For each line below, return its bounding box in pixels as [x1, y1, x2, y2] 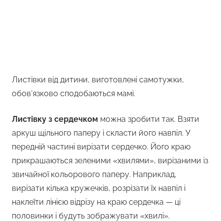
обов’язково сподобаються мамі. [12, 89, 135, 99]
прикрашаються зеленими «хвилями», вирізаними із [12, 156, 208, 166]
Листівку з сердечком [12, 114, 98, 124]
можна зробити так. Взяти [98, 114, 199, 124]
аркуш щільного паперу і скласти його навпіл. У [12, 128, 190, 138]
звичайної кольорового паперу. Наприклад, [12, 170, 177, 180]
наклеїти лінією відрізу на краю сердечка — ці [12, 197, 181, 207]
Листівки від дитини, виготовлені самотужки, [12, 75, 184, 85]
